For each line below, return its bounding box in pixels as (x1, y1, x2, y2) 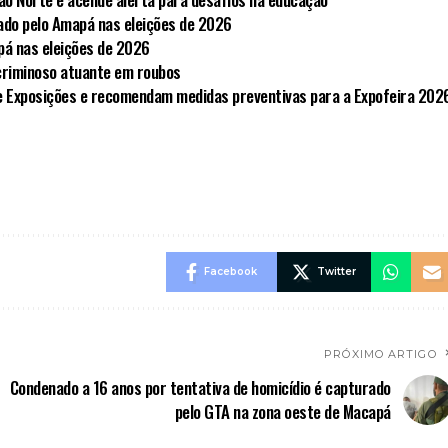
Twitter (316, 264, 356, 278)
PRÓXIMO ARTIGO (324, 346, 437, 361)
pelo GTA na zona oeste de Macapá (174, 398, 391, 424)
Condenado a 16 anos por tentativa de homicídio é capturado (9, 374, 391, 400)
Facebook (203, 264, 257, 278)
